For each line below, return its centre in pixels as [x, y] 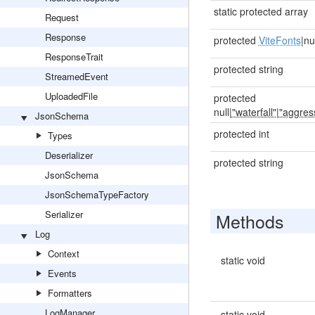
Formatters [70, 293]
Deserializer [69, 155]
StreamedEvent [77, 76]
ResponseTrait [74, 57]
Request [62, 17]
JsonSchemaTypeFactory [97, 194]
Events [62, 273]
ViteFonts [279, 40]
